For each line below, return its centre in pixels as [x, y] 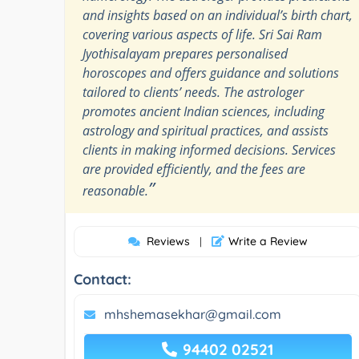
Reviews [168, 241]
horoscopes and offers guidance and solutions [211, 73]
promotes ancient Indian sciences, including [204, 111]
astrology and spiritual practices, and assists [206, 130]
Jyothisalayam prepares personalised [185, 53]
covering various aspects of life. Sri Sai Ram [202, 34]
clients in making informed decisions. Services [209, 149]
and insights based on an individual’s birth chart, [218, 15]
